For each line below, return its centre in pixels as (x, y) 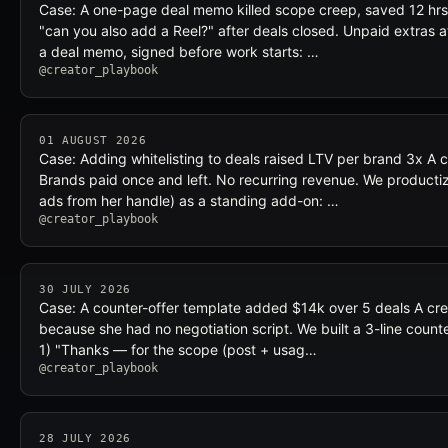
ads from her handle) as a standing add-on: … (189, 200)
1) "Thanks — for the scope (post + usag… (178, 349)
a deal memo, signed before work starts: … (179, 51)
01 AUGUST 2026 (93, 140)
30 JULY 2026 (85, 289)
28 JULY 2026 (85, 438)
